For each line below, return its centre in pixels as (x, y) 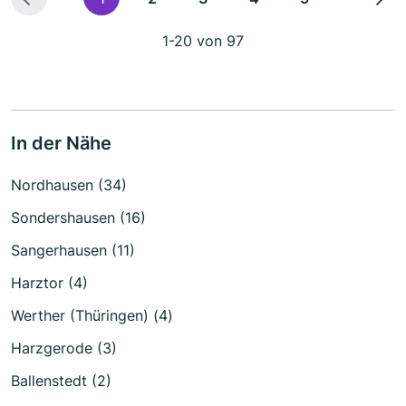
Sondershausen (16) (78, 217)
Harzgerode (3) (64, 348)
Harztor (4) (49, 282)
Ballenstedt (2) (61, 380)
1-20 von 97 (203, 40)
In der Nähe (61, 143)
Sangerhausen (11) (73, 250)
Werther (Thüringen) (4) (92, 315)
